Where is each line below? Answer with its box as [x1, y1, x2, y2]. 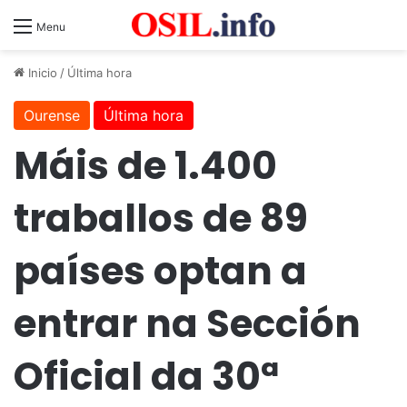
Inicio [25, 65, 57, 81]
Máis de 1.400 [14, 139, 277, 194]
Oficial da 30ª [14, 350, 279, 404]
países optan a [14, 244, 307, 299]
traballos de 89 [14, 192, 308, 246]
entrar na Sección [14, 297, 361, 352]
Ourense [24, 106, 80, 125]
